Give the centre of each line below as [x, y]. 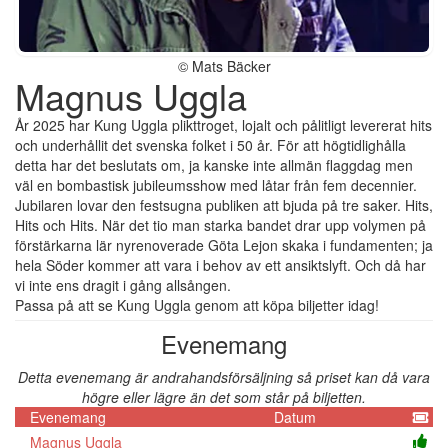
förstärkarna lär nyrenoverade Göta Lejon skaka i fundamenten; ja [224, 244]
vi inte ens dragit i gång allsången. [123, 284]
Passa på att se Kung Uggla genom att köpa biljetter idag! [197, 304]
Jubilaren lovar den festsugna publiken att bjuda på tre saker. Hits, [224, 204]
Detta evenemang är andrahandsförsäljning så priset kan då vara [224, 376]
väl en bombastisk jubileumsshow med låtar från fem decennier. [216, 184]
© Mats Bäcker [224, 65]
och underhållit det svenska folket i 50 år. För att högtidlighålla [210, 144]
